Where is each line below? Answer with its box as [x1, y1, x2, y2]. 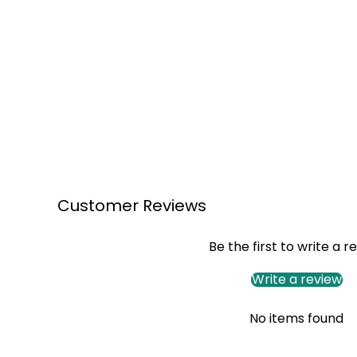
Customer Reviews [57, 194, 206, 217]
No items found [249, 309, 343, 328]
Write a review [251, 270, 342, 288]
